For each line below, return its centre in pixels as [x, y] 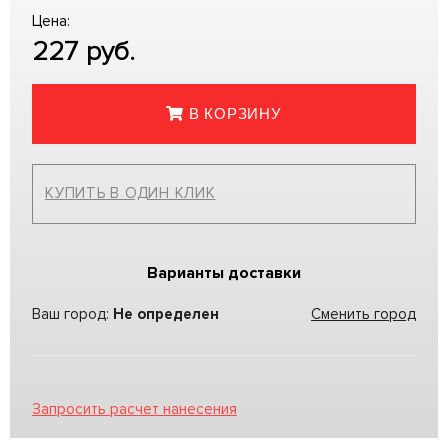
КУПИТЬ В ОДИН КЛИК [130, 193]
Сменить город [363, 313]
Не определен [166, 313]
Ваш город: [72, 313]
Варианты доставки [224, 272]
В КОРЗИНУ [235, 114]
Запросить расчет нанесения [134, 408]
